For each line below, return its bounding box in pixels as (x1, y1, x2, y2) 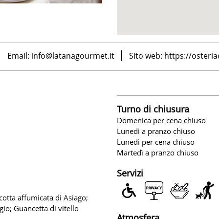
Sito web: (129, 50, 164, 62)
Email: (7, 50, 31, 62)
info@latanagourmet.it (31, 50, 114, 62)
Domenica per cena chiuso (117, 115, 206, 125)
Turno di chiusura (117, 103, 189, 115)
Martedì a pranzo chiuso (117, 147, 198, 157)
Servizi (117, 167, 143, 179)
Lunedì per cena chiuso (117, 136, 195, 147)
